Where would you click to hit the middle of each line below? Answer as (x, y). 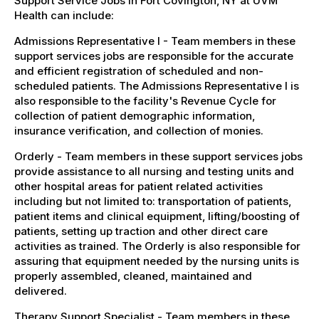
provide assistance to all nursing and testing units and (154, 171)
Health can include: (64, 15)
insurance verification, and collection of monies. (139, 130)
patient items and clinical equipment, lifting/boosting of (157, 216)
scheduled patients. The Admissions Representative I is (157, 85)
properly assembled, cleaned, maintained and (133, 276)
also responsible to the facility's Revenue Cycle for (145, 100)
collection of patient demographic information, (135, 115)
